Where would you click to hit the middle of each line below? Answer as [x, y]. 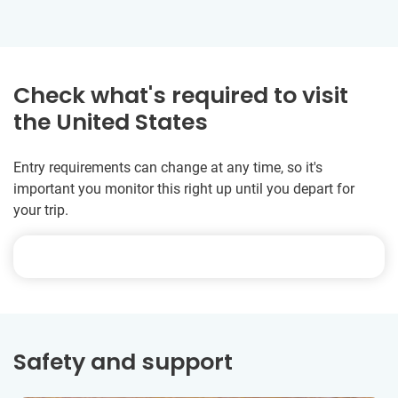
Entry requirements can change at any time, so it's [168, 168]
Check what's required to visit [181, 96]
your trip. [41, 211]
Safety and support [123, 362]
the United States [111, 123]
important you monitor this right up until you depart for [184, 189]
